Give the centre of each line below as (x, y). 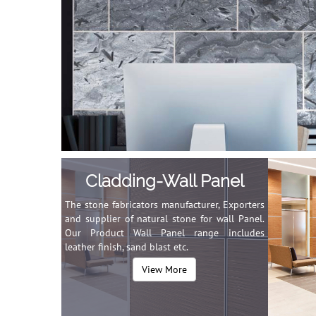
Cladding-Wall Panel (164, 181)
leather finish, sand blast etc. (127, 247)
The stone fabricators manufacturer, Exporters (165, 205)
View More (165, 269)
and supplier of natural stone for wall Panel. (165, 219)
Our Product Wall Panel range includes (165, 233)
